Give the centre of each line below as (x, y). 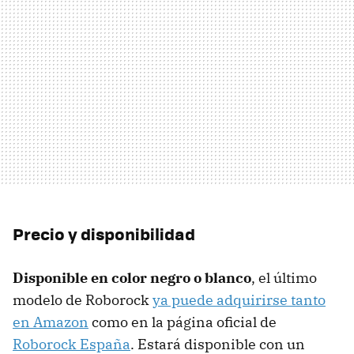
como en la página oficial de (183, 322)
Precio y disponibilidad (104, 234)
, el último (284, 278)
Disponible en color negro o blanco (132, 278)
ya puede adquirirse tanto (239, 300)
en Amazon (51, 322)
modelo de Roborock (83, 300)
